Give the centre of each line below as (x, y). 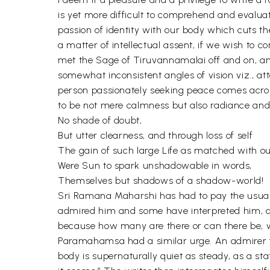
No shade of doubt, (100, 120)
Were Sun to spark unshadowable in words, (155, 165)
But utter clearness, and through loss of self (155, 135)
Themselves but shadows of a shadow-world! (161, 181)
